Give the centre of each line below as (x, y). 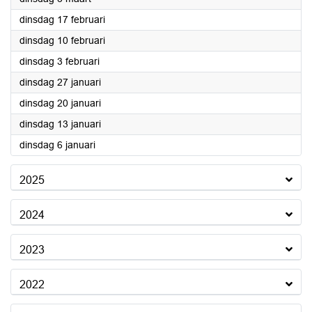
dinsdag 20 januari (60, 103)
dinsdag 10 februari (62, 40)
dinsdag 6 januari (57, 145)
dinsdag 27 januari (60, 82)
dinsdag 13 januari (60, 124)
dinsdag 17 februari (62, 19)
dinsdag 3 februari (60, 61)
